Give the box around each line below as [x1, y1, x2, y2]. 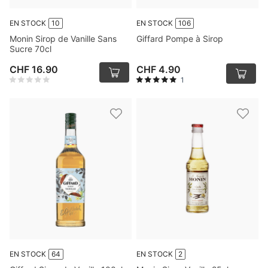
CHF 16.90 [10, 63, 58, 75]
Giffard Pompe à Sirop [136, 33, 223, 44]
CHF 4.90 [136, 63, 181, 75]
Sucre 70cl [10, 44, 51, 54]
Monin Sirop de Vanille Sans [10, 33, 117, 44]
